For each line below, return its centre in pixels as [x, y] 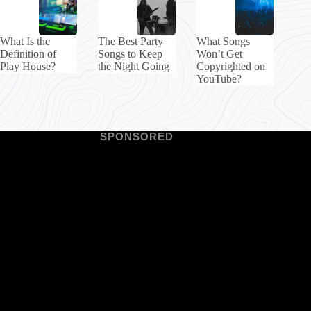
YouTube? [219, 79]
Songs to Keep [131, 54]
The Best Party [131, 42]
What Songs [223, 42]
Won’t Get [219, 54]
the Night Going [134, 67]
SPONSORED [137, 136]
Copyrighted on [230, 67]
